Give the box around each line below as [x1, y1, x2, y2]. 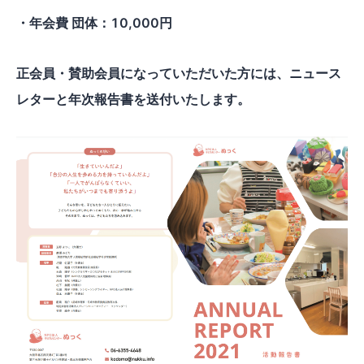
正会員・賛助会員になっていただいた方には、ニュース [16, 64, 341, 81]
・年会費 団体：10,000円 [16, 14, 172, 31]
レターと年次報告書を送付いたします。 [16, 90, 250, 107]
